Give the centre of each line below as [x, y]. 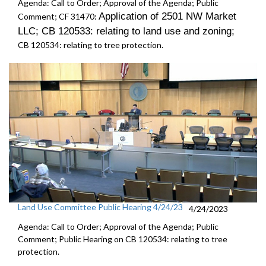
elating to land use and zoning [166, 31]
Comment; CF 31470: [58, 17]
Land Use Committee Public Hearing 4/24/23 [100, 207]
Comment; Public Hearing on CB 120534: [94, 239]
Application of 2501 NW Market [167, 17]
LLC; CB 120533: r [59, 31]
